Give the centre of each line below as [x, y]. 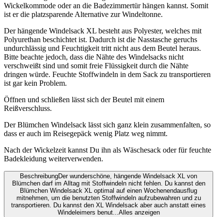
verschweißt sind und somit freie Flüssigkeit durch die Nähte [96, 66]
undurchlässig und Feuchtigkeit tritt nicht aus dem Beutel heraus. [102, 48]
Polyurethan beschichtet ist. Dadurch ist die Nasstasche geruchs [101, 40]
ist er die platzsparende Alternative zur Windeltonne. [83, 15]
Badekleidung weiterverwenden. [54, 159]
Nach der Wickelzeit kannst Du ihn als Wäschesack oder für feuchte [108, 150]
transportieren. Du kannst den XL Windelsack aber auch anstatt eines [108, 205]
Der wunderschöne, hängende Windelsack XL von [128, 176]
